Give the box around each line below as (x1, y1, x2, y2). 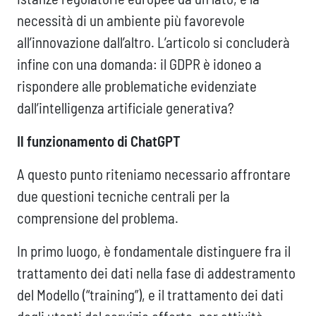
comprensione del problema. (17, 209, 178, 227)
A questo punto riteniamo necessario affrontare (17, 165, 291, 183)
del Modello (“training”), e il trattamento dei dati (17, 286, 284, 304)
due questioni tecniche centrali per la (17, 187, 230, 205)
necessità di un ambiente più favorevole (17, 11, 245, 30)
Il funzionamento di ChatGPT (17, 132, 181, 150)
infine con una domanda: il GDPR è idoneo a (17, 55, 262, 73)
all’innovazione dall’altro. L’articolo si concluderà (17, 33, 290, 51)
